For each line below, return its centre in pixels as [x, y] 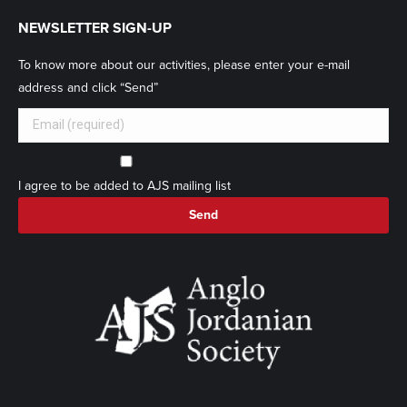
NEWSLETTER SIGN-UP [95, 28]
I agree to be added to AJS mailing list [124, 185]
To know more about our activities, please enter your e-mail [184, 65]
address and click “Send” [88, 87]
